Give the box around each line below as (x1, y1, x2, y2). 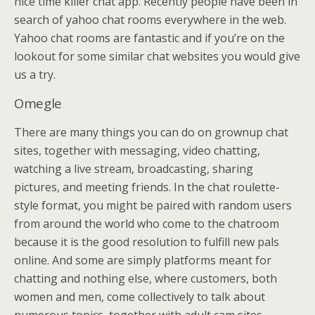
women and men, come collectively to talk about (14, 288, 265, 304)
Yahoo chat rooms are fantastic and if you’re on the (14, 30, 285, 46)
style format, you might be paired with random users (14, 197, 292, 213)
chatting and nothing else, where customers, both (14, 270, 277, 286)
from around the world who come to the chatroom (14, 215, 279, 231)
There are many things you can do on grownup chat (14, 124, 288, 140)
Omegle (14, 94, 62, 112)
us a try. (14, 66, 56, 82)
